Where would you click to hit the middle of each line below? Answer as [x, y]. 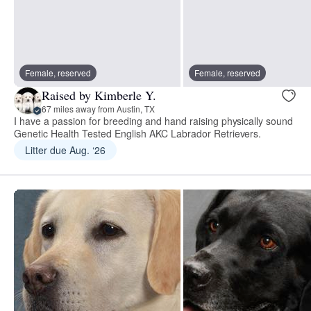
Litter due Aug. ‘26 [65, 150]
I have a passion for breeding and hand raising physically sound [154, 121]
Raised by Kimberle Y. [99, 95]
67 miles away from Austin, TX [98, 108]
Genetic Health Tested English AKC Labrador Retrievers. [138, 134]
